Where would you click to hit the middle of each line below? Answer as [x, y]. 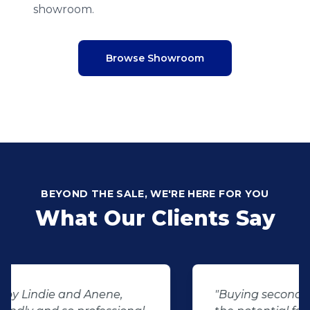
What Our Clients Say [155, 218]
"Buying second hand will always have [159, 294]
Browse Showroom [155, 58]
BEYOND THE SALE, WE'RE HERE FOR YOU [155, 194]
